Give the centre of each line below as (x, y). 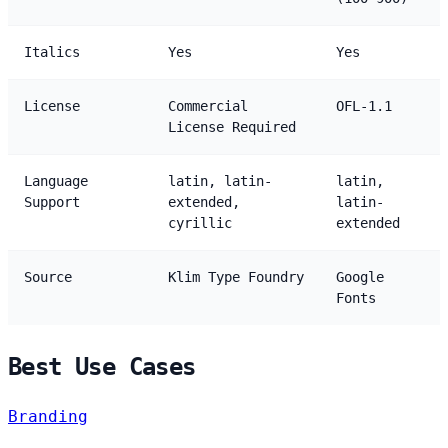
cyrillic (200, 223)
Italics (52, 52)
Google (360, 277)
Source (48, 277)
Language (56, 181)
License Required (232, 127)
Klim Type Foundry (236, 277)
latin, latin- (220, 181)
